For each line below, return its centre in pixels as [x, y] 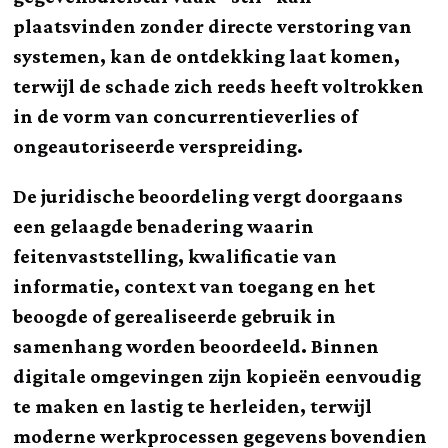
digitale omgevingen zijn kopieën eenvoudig [217, 376]
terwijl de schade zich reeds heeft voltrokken [219, 86]
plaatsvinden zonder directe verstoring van [213, 26]
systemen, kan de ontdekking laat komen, [207, 56]
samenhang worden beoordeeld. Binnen [196, 346]
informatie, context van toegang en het [194, 286]
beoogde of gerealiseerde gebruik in [175, 316]
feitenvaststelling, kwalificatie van [175, 256]
